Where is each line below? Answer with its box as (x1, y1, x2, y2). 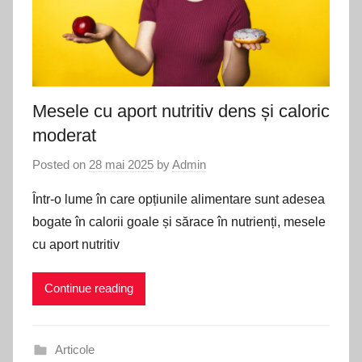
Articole (54, 342, 95, 356)
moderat (32, 125, 96, 146)
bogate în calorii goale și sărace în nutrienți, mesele (32, 214, 326, 229)
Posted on (32, 157, 89, 171)
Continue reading (44, 281, 133, 296)
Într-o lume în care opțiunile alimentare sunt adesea (32, 192, 325, 206)
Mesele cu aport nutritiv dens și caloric (32, 101, 330, 122)
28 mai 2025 (89, 157, 154, 171)
